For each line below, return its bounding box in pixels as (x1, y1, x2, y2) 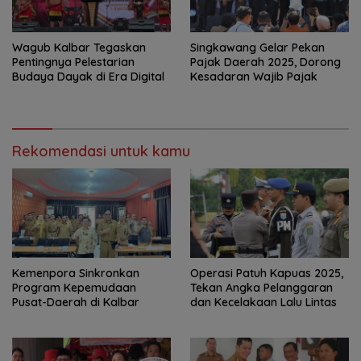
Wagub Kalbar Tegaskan (12, 39, 146, 55)
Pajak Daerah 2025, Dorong (190, 54, 341, 69)
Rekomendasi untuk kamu (12, 141, 190, 160)
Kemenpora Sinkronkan (12, 265, 139, 280)
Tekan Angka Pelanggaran (190, 280, 333, 295)
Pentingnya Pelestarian (12, 54, 135, 69)
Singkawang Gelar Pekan (190, 39, 325, 55)
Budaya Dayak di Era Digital (12, 68, 164, 84)
